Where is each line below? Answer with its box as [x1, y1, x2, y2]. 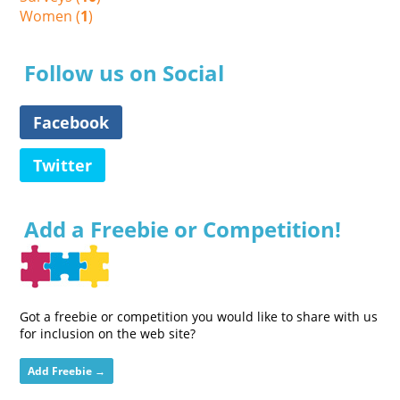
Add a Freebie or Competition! [24, 213, 342, 244]
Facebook [33, 111, 110, 133]
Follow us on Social [24, 57, 225, 87]
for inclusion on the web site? [20, 324, 196, 342]
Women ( [20, 5, 81, 26]
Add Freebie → [28, 362, 106, 379]
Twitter [33, 154, 93, 176]
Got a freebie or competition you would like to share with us [20, 307, 379, 325]
